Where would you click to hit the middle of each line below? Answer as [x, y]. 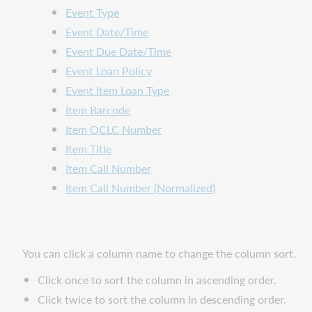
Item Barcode [98, 110]
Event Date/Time [107, 32]
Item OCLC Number [114, 130]
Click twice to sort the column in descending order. [162, 299]
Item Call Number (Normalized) [141, 188]
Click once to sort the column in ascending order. [157, 280]
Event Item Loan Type [118, 91]
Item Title [89, 149]
